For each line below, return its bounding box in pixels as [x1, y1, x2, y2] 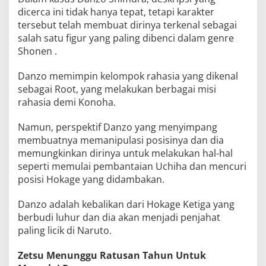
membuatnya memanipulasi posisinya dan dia [18, 134, 224, 147]
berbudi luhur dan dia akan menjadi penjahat [18, 211, 220, 224]
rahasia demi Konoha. [18, 96, 116, 109]
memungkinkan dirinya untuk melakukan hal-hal [18, 147, 233, 160]
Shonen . [18, 45, 57, 58]
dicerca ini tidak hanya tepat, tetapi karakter [18, 5, 214, 18]
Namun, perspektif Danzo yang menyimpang [18, 121, 217, 134]
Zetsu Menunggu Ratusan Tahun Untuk [18, 249, 206, 262]
